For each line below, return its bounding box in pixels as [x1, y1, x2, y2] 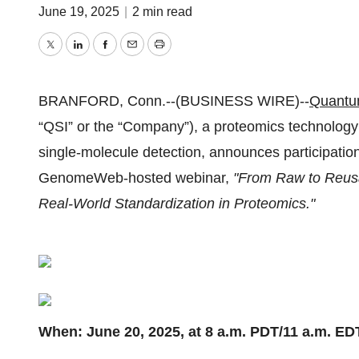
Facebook [103, 47, 167, 64]
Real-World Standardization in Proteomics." [38, 196, 315, 212]
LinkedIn [76, 47, 131, 64]
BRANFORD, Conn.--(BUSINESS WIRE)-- [38, 93, 309, 109]
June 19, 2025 [38, 5, 123, 18]
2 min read [132, 5, 192, 18]
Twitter [49, 47, 92, 64]
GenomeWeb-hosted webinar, [38, 170, 229, 186]
